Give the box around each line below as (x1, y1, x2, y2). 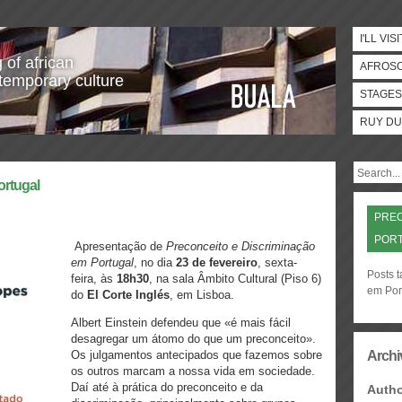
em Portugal (71, 256, 134, 269)
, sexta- (258, 256, 297, 269)
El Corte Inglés (87, 288, 170, 301)
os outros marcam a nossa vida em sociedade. (71, 364, 315, 378)
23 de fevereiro (176, 256, 258, 269)
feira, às (71, 272, 117, 285)
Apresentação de (74, 240, 166, 253)
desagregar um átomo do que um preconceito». (71, 332, 316, 345)
